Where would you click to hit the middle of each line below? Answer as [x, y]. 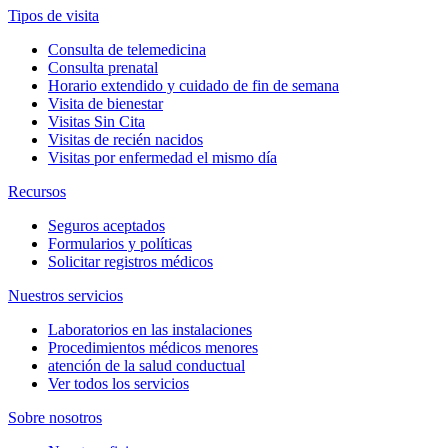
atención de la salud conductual [146, 365]
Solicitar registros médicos [130, 261]
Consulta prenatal [103, 67]
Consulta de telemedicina [127, 49]
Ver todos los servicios [118, 383]
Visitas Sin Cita [96, 121]
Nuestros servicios [65, 295]
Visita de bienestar [105, 103]
